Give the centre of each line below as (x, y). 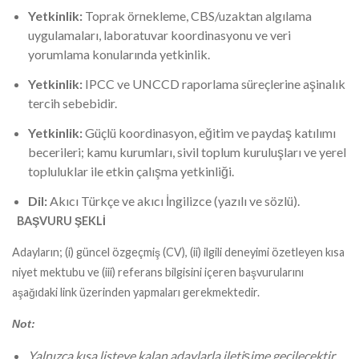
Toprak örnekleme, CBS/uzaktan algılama (198, 16)
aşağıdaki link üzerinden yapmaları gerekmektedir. (136, 292)
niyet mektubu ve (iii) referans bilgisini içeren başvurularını (158, 272)
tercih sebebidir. (73, 103)
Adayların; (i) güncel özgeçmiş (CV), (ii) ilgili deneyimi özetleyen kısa (178, 252)
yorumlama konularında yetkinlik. (119, 54)
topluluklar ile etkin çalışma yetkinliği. (131, 171)
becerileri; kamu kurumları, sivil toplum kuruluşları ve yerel (187, 151)
